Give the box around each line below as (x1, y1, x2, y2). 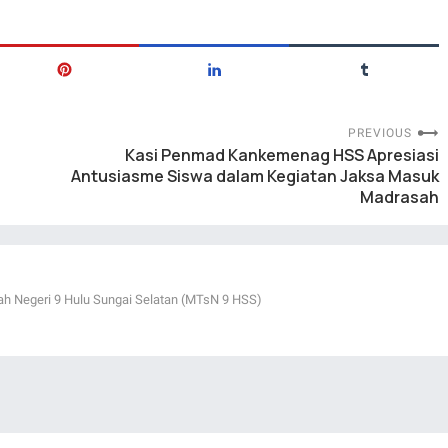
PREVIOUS (348, 125, 412, 140)
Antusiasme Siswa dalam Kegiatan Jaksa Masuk (71, 164, 439, 187)
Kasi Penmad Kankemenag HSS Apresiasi (125, 143, 439, 166)
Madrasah (360, 185, 439, 208)
